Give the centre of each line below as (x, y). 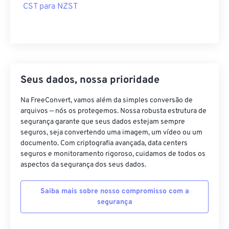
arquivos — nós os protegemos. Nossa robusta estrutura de (113, 111)
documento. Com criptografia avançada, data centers (104, 143)
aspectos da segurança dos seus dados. (83, 165)
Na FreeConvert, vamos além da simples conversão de (107, 100)
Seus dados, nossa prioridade (90, 80)
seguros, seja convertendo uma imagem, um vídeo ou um (111, 133)
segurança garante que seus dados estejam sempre (103, 122)
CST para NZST (50, 7)
